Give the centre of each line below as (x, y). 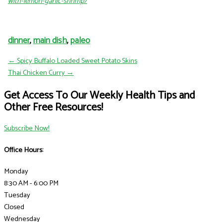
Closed (14, 207)
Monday (16, 171)
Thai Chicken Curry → (41, 73)
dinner (19, 41)
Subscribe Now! (27, 129)
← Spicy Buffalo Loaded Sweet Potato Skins (72, 61)
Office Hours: (24, 150)
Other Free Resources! (54, 107)
